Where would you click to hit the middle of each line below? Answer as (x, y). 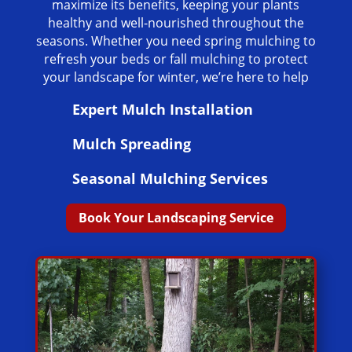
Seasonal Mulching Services (170, 179)
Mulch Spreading (131, 144)
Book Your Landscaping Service (176, 218)
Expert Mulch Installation (162, 110)
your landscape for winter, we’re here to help (176, 77)
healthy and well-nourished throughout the (176, 23)
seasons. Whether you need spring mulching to (176, 41)
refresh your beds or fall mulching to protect (176, 59)
